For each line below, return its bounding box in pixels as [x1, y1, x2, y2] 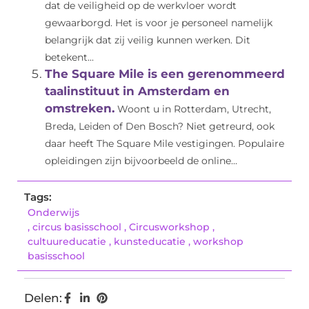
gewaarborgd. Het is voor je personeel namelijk [45, 17, 272, 29]
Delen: [24, 291, 62, 306]
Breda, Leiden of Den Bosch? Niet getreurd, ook [45, 121, 275, 132]
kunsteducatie [114, 235, 186, 248]
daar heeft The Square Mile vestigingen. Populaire [45, 138, 284, 150]
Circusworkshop [129, 221, 210, 234]
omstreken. [45, 101, 114, 116]
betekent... [45, 52, 94, 63]
